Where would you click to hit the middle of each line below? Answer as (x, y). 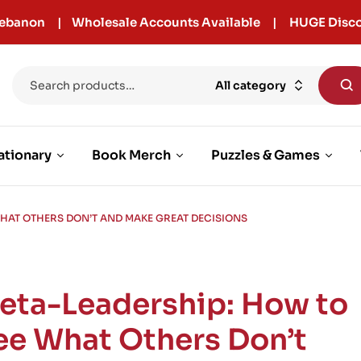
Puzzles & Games (265, 156)
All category (251, 85)
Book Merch (131, 156)
